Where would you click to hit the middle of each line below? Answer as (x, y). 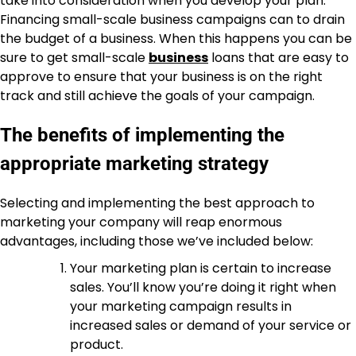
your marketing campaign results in (181, 307)
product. (97, 345)
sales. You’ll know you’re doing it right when (203, 288)
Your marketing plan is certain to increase (201, 269)
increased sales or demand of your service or (211, 326)
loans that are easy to (279, 57)
